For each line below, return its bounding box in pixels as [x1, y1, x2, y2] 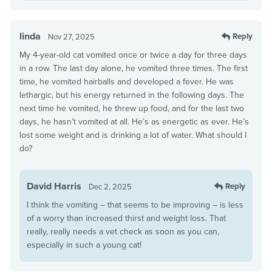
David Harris [27, 180, 81, 192]
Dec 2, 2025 [89, 182, 132, 192]
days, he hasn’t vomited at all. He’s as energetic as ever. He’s [19, 116, 249, 127]
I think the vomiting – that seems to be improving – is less [27, 199, 243, 210]
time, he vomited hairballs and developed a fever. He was [19, 76, 234, 87]
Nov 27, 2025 [48, 32, 95, 42]
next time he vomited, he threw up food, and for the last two [19, 103, 244, 114]
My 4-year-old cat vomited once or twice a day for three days [19, 49, 247, 60]
